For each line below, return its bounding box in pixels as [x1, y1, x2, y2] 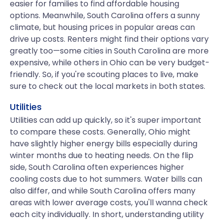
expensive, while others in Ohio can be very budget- [10, 57, 210, 68]
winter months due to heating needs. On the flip [10, 150, 193, 161]
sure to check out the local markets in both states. [10, 81, 205, 92]
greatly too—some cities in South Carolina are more [10, 45, 209, 56]
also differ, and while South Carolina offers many [10, 185, 195, 196]
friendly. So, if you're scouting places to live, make [10, 69, 198, 80]
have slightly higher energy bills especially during [10, 138, 197, 149]
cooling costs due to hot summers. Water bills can [10, 173, 202, 185]
